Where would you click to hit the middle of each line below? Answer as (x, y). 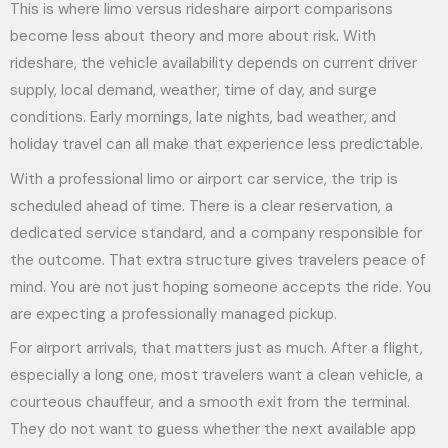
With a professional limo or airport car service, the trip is (204, 178)
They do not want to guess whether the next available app (213, 429)
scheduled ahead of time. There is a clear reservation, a (201, 205)
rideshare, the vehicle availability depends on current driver (213, 63)
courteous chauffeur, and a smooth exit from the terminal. (210, 402)
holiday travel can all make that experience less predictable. (216, 144)
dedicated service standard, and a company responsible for (216, 232)
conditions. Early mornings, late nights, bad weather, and (203, 117)
